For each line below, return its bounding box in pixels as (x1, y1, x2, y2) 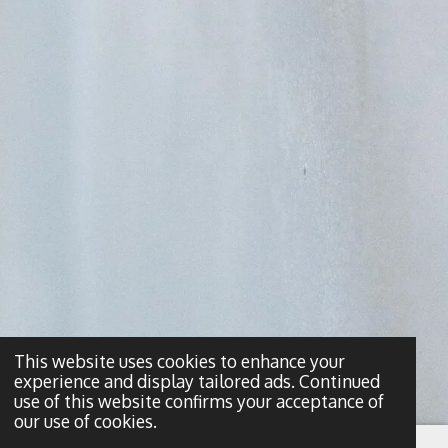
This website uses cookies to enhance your (13, 349, 345, 372)
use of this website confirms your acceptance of (13, 389, 384, 412)
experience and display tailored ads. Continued (13, 369, 380, 392)
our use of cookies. (13, 409, 157, 432)
